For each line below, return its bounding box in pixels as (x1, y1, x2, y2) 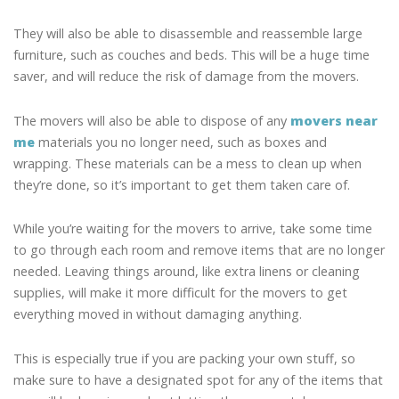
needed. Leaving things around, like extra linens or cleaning (13, 263, 360, 281)
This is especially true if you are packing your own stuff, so (13, 349, 355, 367)
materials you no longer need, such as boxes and (35, 133, 327, 151)
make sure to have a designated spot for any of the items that (13, 370, 383, 388)
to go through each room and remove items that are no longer (13, 241, 385, 259)
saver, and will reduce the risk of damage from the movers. (13, 67, 359, 85)
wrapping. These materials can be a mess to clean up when (13, 154, 362, 172)
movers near (290, 111, 378, 129)
